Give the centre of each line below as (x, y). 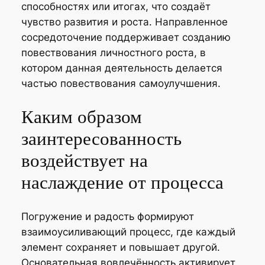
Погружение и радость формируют (107, 217)
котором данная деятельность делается (122, 68)
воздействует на (84, 161)
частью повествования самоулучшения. (121, 83)
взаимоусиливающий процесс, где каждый (128, 232)
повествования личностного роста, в (113, 52)
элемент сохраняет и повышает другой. (120, 248)
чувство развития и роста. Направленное (124, 22)
